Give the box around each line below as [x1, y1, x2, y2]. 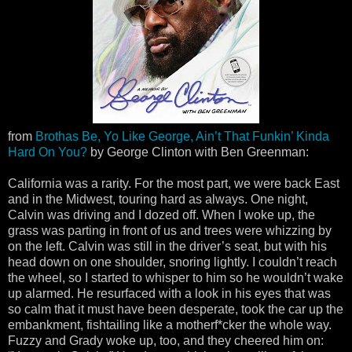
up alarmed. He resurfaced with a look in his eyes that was [8, 286, 331, 300]
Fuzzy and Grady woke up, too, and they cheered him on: [8, 333, 324, 347]
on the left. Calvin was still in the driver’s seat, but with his [8, 239, 327, 253]
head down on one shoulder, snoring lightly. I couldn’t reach [8, 255, 337, 269]
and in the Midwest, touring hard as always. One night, [8, 192, 308, 206]
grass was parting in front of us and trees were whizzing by [8, 223, 332, 237]
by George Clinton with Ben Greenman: [87, 145, 309, 159]
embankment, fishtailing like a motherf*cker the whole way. [8, 317, 332, 332]
